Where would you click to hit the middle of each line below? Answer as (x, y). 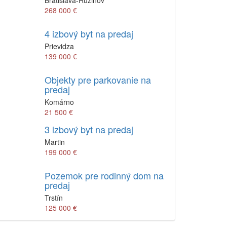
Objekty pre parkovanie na (98, 80)
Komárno (59, 102)
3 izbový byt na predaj (89, 129)
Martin (55, 142)
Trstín (54, 198)
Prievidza (59, 46)
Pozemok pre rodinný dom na (104, 175)
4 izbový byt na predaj (89, 33)
